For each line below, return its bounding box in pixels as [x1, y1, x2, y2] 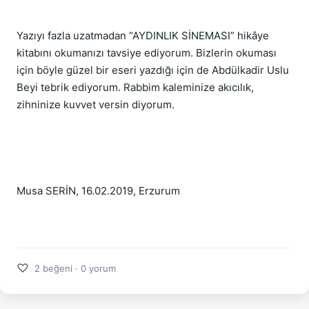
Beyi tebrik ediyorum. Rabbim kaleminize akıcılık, [17, 81, 254, 94]
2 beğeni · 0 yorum [34, 262, 116, 274]
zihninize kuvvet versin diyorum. [17, 98, 175, 111]
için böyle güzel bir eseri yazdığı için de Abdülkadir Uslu [17, 63, 289, 77]
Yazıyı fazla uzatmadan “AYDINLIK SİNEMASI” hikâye [17, 29, 269, 42]
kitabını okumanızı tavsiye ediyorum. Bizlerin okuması [17, 46, 277, 59]
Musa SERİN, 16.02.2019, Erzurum [17, 184, 180, 197]
